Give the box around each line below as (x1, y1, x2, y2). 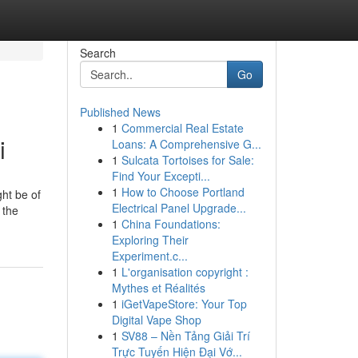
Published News (79, 104, 161, 120)
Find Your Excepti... (111, 168, 210, 184)
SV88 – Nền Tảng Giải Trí (121, 328, 250, 344)
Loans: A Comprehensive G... (111, 136, 261, 152)
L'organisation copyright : (121, 264, 249, 280)
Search (79, 45, 116, 61)
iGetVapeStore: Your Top (121, 296, 247, 312)
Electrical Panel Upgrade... (111, 200, 246, 216)
